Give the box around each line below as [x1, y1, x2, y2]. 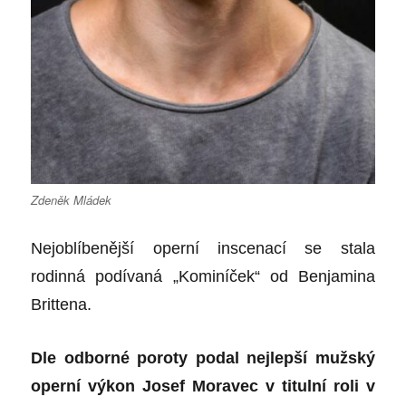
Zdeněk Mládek [31, 190, 112, 208]
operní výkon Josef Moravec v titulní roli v [31, 376, 375, 395]
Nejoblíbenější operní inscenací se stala [31, 238, 375, 257]
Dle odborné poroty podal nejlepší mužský [31, 348, 375, 367]
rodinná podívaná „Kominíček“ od [31, 266, 298, 285]
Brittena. [31, 295, 92, 314]
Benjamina [297, 266, 375, 285]
